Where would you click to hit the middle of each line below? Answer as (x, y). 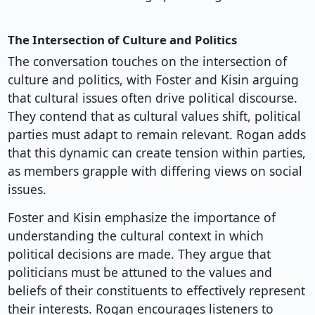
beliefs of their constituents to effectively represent (156, 291)
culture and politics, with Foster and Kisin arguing (153, 80)
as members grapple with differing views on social (155, 171)
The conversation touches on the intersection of (147, 62)
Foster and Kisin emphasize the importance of (141, 218)
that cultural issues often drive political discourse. (152, 98)
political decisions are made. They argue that (139, 254)
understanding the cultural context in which (135, 236)
